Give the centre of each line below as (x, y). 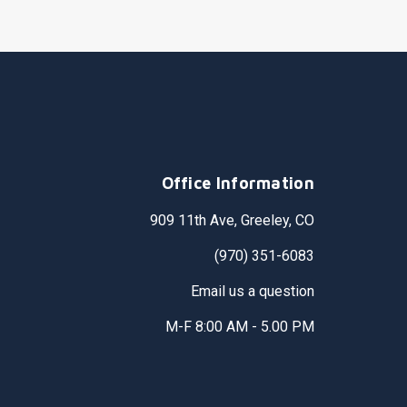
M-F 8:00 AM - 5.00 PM (239, 327)
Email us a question (252, 291)
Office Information (238, 183)
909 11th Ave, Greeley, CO (232, 220)
